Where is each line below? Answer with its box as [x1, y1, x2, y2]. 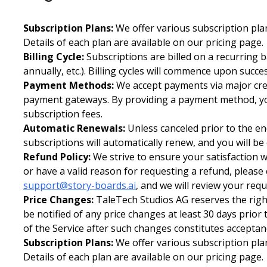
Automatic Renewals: [23, 121, 125, 135]
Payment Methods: [23, 78, 114, 92]
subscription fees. [23, 107, 103, 120]
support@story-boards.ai [23, 178, 136, 192]
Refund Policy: [23, 150, 91, 163]
